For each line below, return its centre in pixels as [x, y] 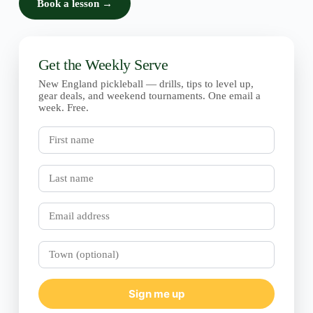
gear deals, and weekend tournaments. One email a [149, 96]
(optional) [59, 257]
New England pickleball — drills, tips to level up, [146, 84]
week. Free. [63, 108]
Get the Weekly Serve [103, 65]
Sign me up [156, 294]
